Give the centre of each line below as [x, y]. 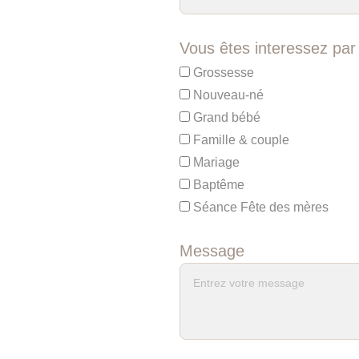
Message [212, 251]
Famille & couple [239, 140]
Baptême [217, 185]
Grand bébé [225, 117]
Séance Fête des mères [259, 207]
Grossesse [222, 73]
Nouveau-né [226, 95]
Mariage [214, 162]
